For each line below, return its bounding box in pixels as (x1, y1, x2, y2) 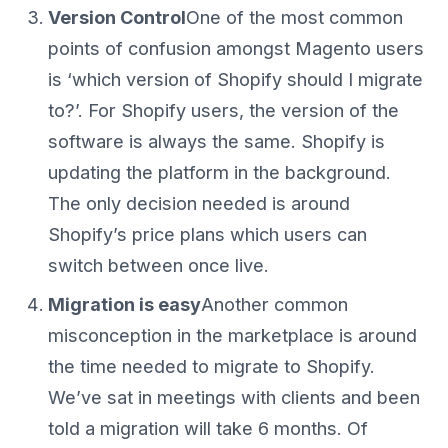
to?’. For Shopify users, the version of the (48, 100, 399, 122)
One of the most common (186, 7, 403, 29)
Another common (201, 294, 348, 316)
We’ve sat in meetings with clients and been (48, 387, 420, 409)
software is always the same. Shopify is (48, 131, 385, 153)
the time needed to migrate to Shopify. (48, 356, 375, 378)
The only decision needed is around (48, 193, 350, 215)
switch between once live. (48, 255, 269, 277)
